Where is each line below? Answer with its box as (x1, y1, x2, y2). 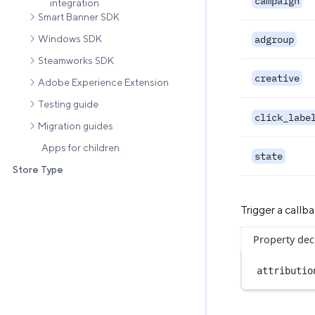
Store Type (13, 163, 63, 175)
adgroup (255, 33, 294, 46)
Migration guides (38, 120, 113, 131)
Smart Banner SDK (38, 11, 120, 22)
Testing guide (38, 98, 98, 110)
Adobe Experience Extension (38, 76, 169, 88)
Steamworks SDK (38, 54, 114, 66)
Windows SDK (38, 32, 102, 44)
